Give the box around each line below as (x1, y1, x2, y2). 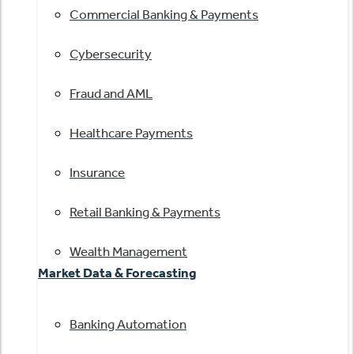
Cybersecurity (70, 46, 152, 62)
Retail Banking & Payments (70, 204, 220, 220)
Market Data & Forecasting (38, 265, 197, 281)
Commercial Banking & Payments (70, 6, 258, 22)
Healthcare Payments (70, 125, 193, 141)
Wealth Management (70, 243, 187, 259)
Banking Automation (70, 316, 186, 332)
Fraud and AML (70, 85, 153, 101)
